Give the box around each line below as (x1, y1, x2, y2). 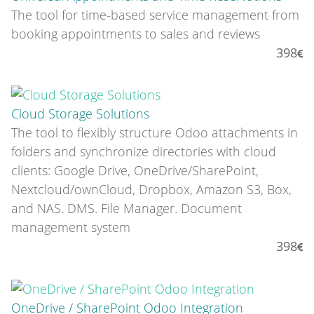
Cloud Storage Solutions (11, 105, 149, 123)
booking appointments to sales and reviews (11, 25, 260, 42)
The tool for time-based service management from (11, 6, 299, 23)
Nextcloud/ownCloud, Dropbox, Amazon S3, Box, (11, 181, 292, 198)
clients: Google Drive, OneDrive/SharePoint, (11, 162, 259, 179)
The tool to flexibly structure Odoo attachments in (11, 124, 298, 142)
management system (11, 219, 130, 236)
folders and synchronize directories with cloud (11, 143, 276, 161)
